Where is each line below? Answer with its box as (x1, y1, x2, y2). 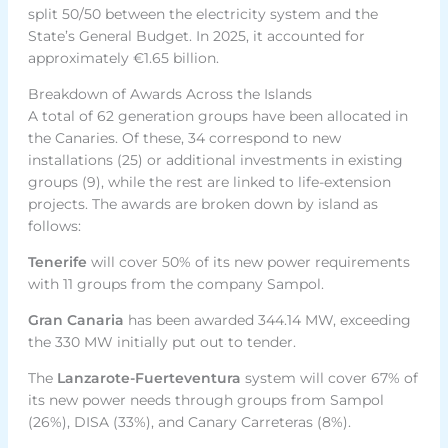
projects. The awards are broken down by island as (27, 194, 378, 213)
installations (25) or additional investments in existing (27, 150, 403, 169)
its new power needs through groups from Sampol (27, 390, 384, 409)
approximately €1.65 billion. (27, 48, 219, 67)
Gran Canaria (27, 310, 124, 329)
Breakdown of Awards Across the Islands (27, 84, 312, 103)
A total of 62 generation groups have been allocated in (27, 106, 408, 125)
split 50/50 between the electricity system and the (27, 4, 378, 23)
